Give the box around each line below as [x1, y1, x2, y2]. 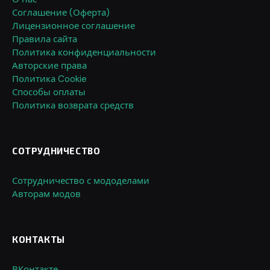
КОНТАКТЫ [12, 233, 65, 245]
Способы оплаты [12, 86, 86, 98]
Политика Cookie [12, 72, 87, 85]
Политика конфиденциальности [12, 46, 156, 58]
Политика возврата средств [12, 99, 134, 111]
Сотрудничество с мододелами [12, 174, 149, 187]
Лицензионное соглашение [12, 19, 135, 32]
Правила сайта [12, 33, 77, 45]
